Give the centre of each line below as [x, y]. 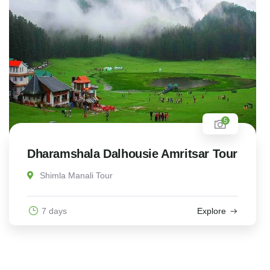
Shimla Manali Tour [76, 176]
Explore [211, 211]
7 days [54, 211]
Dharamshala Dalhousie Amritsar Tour [132, 154]
